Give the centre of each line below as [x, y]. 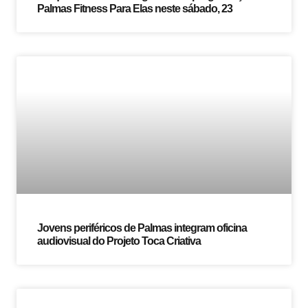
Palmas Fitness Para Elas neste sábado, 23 [135, 8]
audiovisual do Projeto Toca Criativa [119, 241]
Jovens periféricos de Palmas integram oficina [142, 228]
